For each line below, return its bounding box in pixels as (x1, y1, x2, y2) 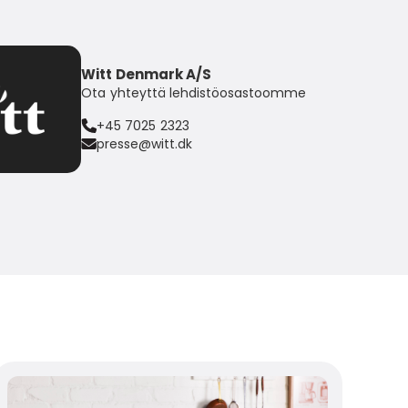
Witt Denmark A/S (81, 64, 211, 84)
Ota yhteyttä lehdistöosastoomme (81, 83, 306, 102)
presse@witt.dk (97, 134, 193, 153)
